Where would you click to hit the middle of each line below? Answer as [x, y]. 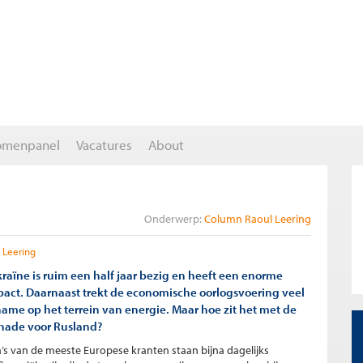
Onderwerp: [173, 219]
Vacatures [104, 145]
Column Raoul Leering [258, 219]
